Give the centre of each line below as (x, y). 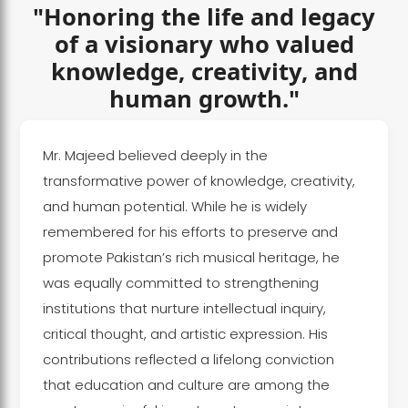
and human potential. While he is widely (174, 206)
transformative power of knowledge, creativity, (199, 180)
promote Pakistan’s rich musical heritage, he (191, 257)
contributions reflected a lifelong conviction (188, 359)
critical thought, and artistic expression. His (185, 333)
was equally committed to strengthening (180, 282)
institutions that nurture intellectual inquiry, (184, 308)
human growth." (204, 98)
